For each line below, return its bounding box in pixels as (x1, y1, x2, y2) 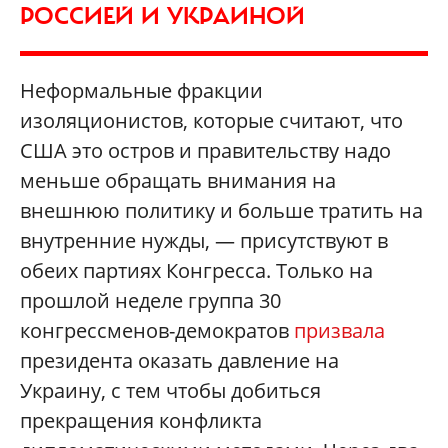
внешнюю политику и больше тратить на (20, 197, 423, 224)
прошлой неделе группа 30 (20, 287, 281, 314)
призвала (294, 317, 385, 344)
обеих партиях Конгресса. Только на (20, 257, 373, 284)
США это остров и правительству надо (20, 137, 391, 164)
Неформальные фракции (20, 77, 263, 104)
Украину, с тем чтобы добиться (20, 377, 321, 404)
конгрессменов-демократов (20, 317, 294, 344)
